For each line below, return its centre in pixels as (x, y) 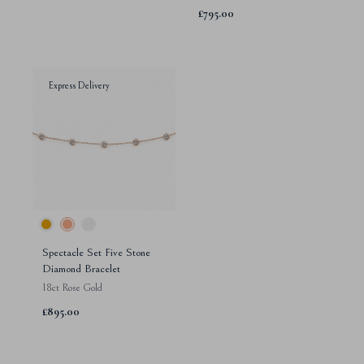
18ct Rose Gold (72, 288)
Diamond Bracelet (81, 269)
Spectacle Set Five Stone (96, 253)
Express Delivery (79, 86)
